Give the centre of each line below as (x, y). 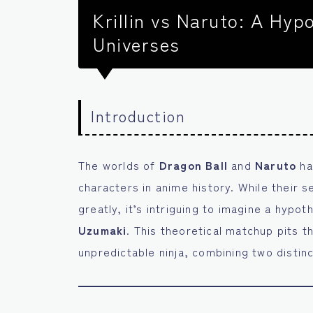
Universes (137, 44)
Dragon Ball (194, 165)
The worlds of (119, 165)
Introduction (138, 116)
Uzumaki (103, 230)
